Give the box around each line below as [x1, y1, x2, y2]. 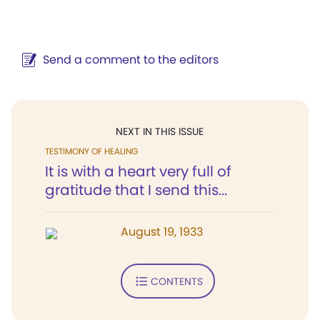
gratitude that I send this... [45, 180, 227, 200]
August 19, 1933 [121, 224, 203, 240]
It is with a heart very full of [45, 161, 231, 181]
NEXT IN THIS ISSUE [116, 124, 204, 139]
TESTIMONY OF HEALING [45, 145, 138, 157]
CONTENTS [150, 274, 203, 289]
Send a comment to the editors [43, 51, 219, 68]
